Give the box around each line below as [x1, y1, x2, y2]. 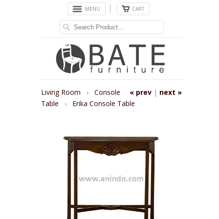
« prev [130, 87, 152, 97]
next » [159, 87, 182, 97]
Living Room [41, 87, 83, 97]
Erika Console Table [72, 98, 135, 108]
